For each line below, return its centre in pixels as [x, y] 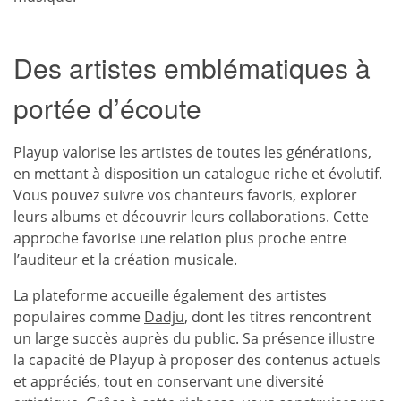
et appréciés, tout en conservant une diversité [169, 382]
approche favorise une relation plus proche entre [180, 239]
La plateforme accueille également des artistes [170, 296]
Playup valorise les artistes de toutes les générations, [192, 153]
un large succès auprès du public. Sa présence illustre [194, 339]
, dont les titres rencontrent [278, 317]
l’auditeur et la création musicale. [125, 260]
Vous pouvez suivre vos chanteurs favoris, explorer [185, 196]
